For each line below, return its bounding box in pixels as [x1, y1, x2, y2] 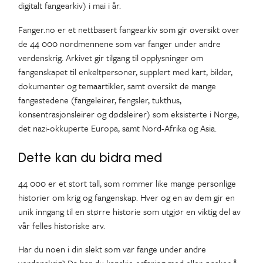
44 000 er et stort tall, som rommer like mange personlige [18, 176, 236, 190]
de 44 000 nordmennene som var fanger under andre [18, 36, 221, 50]
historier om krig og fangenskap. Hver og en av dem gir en [18, 190, 235, 204]
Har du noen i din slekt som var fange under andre [18, 242, 206, 256]
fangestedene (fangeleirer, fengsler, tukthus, [18, 93, 181, 106]
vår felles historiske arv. [18, 218, 105, 232]
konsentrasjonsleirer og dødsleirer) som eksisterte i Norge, [18, 107, 239, 120]
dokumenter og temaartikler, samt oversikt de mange [18, 79, 216, 92]
